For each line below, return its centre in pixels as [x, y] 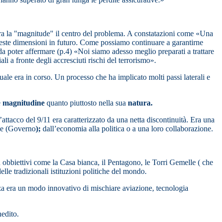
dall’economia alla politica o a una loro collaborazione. [128, 129]
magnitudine [24, 103]
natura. [140, 103]
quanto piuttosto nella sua [86, 103]
